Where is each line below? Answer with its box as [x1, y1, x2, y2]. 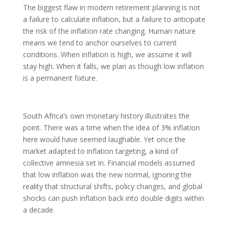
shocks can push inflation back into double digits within [22, 193, 204, 203]
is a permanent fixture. [22, 73, 97, 83]
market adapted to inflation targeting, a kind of [22, 146, 178, 156]
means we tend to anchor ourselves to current [22, 37, 177, 48]
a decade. [22, 204, 55, 215]
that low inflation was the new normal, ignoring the [22, 169, 192, 179]
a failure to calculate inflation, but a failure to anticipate [22, 14, 205, 24]
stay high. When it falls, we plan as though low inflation [22, 61, 204, 71]
